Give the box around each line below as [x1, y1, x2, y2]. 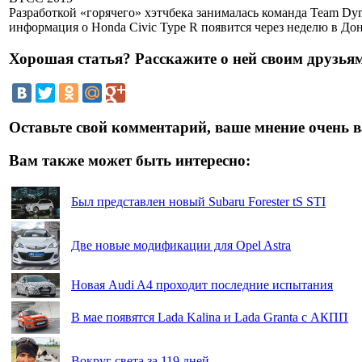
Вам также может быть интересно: [9, 151, 250, 169]
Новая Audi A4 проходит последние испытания [71, 278, 333, 293]
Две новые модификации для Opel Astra [71, 238, 291, 253]
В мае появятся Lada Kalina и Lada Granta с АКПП [71, 310, 348, 325]
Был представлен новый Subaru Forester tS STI [71, 195, 326, 209]
